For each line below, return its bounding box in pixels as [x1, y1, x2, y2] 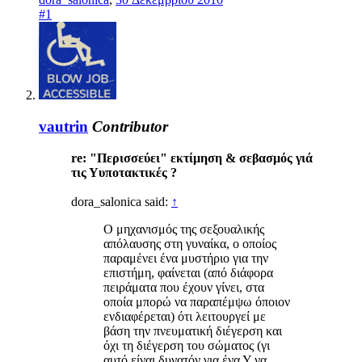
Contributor [92, 118, 168, 136]
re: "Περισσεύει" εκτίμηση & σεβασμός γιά [71, 150, 313, 165]
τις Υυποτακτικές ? [71, 165, 177, 179]
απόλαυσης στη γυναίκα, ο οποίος [103, 236, 276, 250]
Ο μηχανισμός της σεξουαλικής [103, 221, 264, 236]
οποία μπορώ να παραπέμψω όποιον [103, 294, 290, 309]
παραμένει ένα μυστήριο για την [103, 250, 268, 265]
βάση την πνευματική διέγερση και [103, 323, 282, 338]
